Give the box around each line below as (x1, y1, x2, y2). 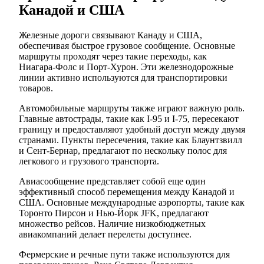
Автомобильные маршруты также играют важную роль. (19, 103, 245, 113)
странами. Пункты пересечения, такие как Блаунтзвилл (19, 134, 242, 145)
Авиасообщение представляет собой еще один (19, 176, 206, 186)
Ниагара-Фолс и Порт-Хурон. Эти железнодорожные (19, 61, 233, 72)
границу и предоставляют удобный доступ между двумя (19, 124, 245, 134)
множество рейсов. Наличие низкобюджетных (19, 218, 206, 229)
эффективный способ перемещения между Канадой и (19, 186, 235, 197)
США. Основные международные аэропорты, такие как (19, 197, 245, 207)
